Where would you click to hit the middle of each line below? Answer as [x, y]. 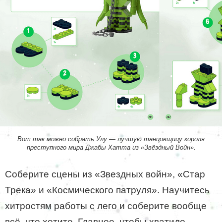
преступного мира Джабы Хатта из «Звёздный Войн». [111, 147]
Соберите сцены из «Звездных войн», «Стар [105, 174]
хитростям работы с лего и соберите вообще [106, 206]
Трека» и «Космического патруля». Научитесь [107, 190]
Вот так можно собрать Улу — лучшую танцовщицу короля [111, 139]
